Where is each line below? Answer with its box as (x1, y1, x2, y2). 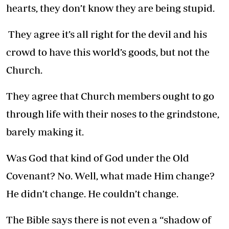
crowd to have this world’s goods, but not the (6, 45, 210, 58)
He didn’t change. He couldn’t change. (6, 187, 178, 199)
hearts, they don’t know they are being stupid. (6, 2, 215, 14)
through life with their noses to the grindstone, (6, 107, 219, 120)
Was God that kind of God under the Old (6, 151, 189, 164)
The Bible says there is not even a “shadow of (6, 213, 211, 225)
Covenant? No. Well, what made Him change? (6, 169, 215, 181)
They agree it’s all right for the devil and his (6, 28, 207, 40)
